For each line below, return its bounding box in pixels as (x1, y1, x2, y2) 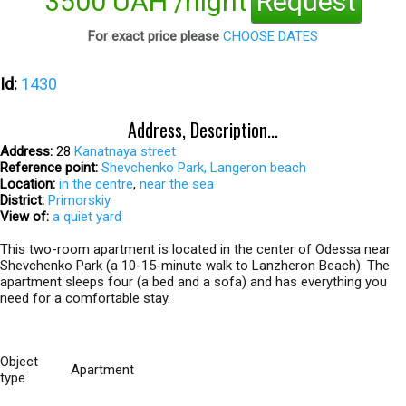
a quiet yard (53, 208, 121, 225)
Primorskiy (48, 192, 111, 208)
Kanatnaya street (74, 143, 176, 159)
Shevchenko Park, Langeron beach (101, 159, 306, 176)
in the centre (59, 176, 133, 192)
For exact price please (88, 28, 223, 44)
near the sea (140, 176, 214, 192)
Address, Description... (128, 116, 278, 143)
